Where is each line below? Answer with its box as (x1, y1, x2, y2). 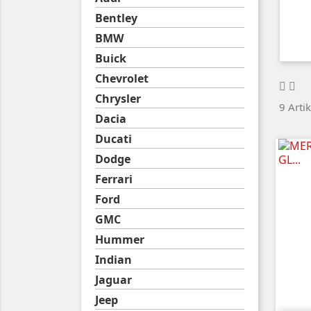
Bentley (95, 10, 137, 26)
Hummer (95, 232, 144, 247)
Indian (95, 252, 132, 267)
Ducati (95, 131, 132, 146)
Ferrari (95, 171, 133, 187)
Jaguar (95, 272, 132, 287)
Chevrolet (95, 71, 149, 86)
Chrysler (95, 91, 141, 106)
